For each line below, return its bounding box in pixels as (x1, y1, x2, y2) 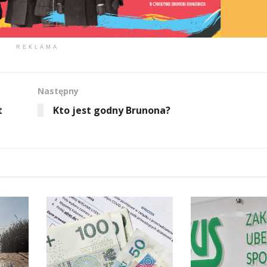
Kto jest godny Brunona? (52, 103, 170, 117)
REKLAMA (15, 44, 59, 50)
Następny (37, 85, 79, 97)
